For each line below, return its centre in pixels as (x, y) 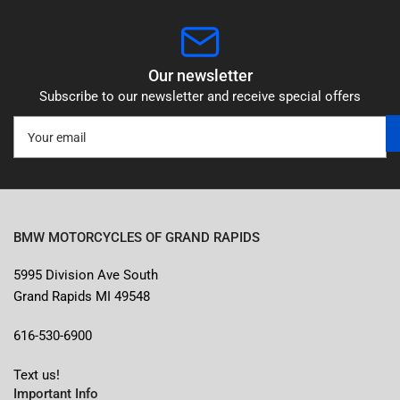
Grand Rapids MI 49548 (82, 297)
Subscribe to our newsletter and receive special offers (200, 97)
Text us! (37, 375)
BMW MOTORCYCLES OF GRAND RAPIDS (137, 238)
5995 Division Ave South (86, 275)
